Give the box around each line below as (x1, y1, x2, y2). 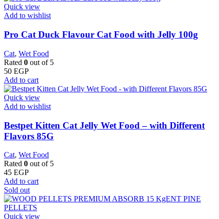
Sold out (4, 186, 30, 195)
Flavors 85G (4, 131, 54, 141)
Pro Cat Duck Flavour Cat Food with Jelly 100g (4, 29, 198, 40)
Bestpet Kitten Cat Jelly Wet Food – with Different (4, 120, 205, 131)
